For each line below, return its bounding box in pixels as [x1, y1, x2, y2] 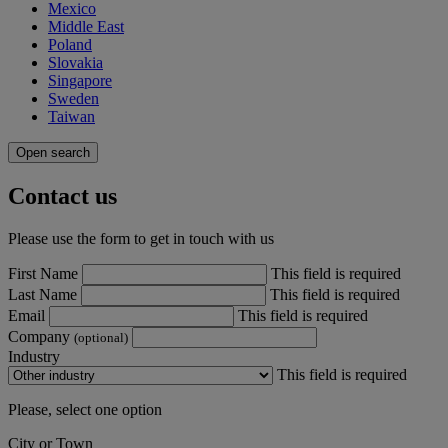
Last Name [8, 285, 81, 303]
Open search [16, 144, 90, 160]
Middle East [48, 17, 124, 35]
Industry [8, 347, 60, 365]
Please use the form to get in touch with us [8, 229, 274, 247]
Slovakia [48, 53, 103, 71]
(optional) [74, 329, 128, 345]
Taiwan [48, 107, 95, 125]
